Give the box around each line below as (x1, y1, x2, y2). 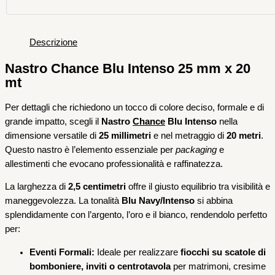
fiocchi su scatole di (180, 247, 266, 257)
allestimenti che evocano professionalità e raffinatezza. (5, 158, 223, 169)
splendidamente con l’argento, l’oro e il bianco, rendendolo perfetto (5, 210, 267, 220)
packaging (176, 144, 217, 155)
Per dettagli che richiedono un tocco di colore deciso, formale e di (5, 102, 264, 112)
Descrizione (29, 37, 77, 48)
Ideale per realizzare (95, 247, 180, 257)
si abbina (195, 196, 233, 206)
